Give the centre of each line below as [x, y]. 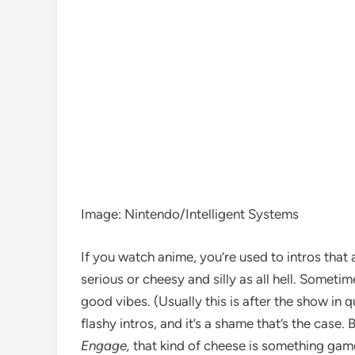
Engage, [107, 345]
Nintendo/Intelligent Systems [212, 214]
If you [99, 256]
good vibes [114, 301]
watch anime [156, 256]
